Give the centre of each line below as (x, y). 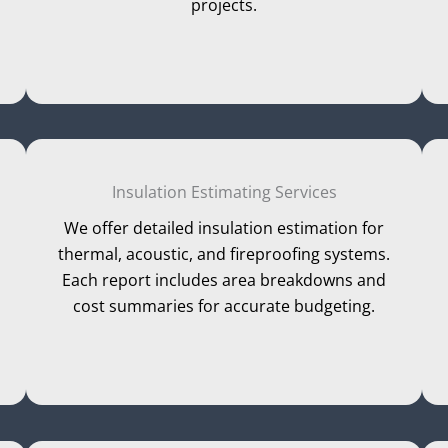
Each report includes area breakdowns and (224, 280)
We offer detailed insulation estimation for (224, 228)
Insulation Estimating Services (224, 192)
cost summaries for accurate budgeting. (224, 306)
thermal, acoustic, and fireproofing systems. (224, 254)
